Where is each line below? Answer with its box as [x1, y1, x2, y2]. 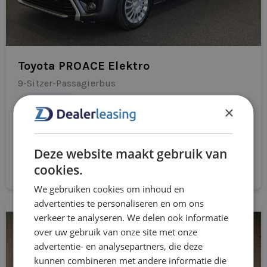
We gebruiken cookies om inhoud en [34, 182, 185, 195]
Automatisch [25, 97, 69, 106]
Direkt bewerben [97, 158, 170, 170]
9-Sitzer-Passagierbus [18, 77, 116, 89]
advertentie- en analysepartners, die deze [34, 240, 203, 252]
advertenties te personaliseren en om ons [34, 197, 204, 209]
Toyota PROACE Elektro [18, 59, 150, 73]
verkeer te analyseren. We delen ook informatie [34, 211, 229, 223]
